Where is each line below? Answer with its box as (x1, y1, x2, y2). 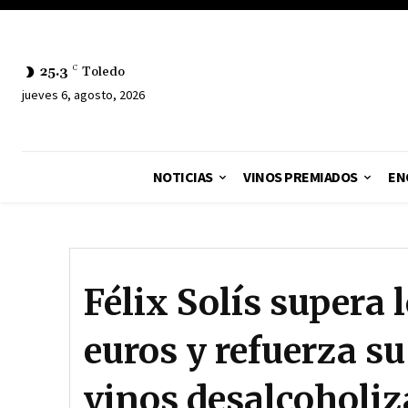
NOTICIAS (152, 168, 213, 186)
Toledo (82, 63, 125, 80)
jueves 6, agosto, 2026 (22, 86, 145, 103)
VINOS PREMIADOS (243, 168, 358, 186)
